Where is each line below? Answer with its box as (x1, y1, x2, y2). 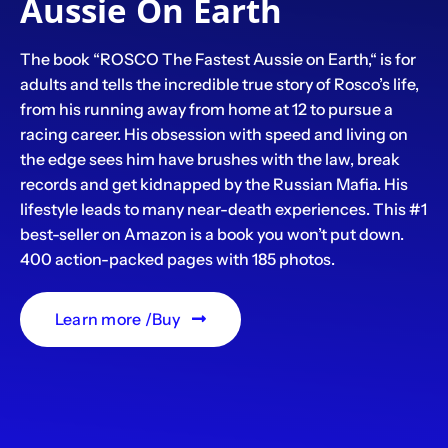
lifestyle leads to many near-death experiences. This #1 (19, 198, 427, 219)
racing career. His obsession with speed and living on (19, 123, 408, 144)
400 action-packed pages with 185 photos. (19, 248, 335, 269)
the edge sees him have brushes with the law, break (19, 148, 400, 169)
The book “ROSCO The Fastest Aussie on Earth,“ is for (19, 48, 416, 69)
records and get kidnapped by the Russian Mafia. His (19, 173, 408, 194)
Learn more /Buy (54, 308, 181, 329)
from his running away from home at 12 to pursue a (19, 98, 393, 119)
